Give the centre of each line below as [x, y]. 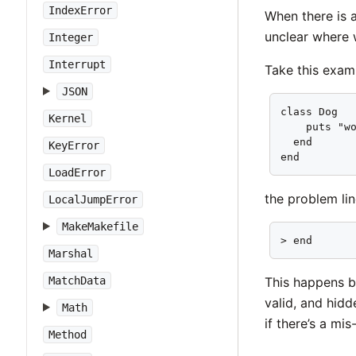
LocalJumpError [93, 199]
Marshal [71, 253]
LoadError [77, 172]
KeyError [74, 145]
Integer [71, 37]
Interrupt [77, 64]
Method [68, 335]
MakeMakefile [100, 226]
